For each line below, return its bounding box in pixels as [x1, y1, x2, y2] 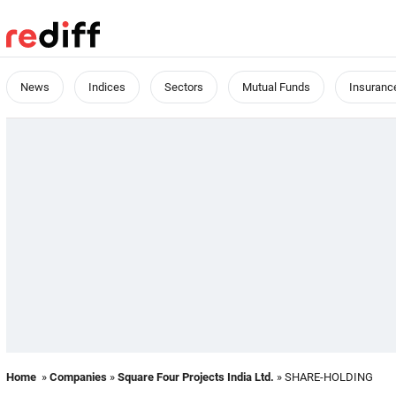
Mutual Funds [242, 80, 310, 94]
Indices [88, 80, 126, 94]
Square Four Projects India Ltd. [118, 370, 274, 384]
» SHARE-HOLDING [274, 370, 373, 384]
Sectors [164, 80, 203, 94]
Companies [49, 370, 107, 384]
